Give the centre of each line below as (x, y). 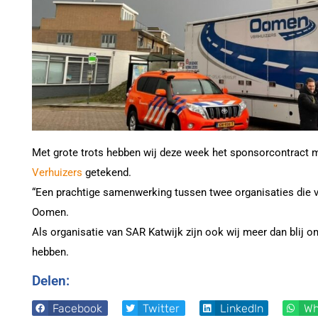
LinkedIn (241, 308)
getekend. (107, 172)
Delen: (51, 280)
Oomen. (50, 212)
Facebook (78, 308)
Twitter (161, 308)
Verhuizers (57, 172)
